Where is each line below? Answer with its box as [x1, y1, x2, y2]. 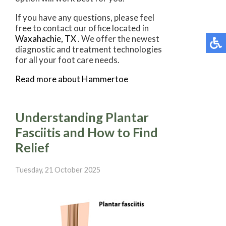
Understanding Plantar [15, 109, 149, 125]
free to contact [15, 22, 74, 33]
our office [74, 22, 110, 33]
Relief [15, 139, 49, 155]
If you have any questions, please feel [15, 12, 154, 23]
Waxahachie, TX [15, 33, 76, 44]
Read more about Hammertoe [15, 73, 128, 84]
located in [110, 22, 149, 33]
